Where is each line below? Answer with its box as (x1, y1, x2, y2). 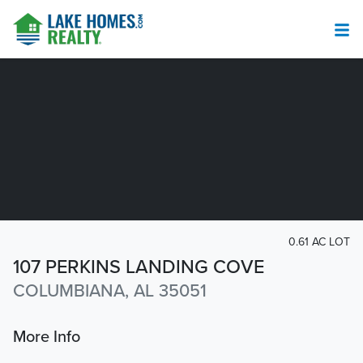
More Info (13, 327, 80, 348)
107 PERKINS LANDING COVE (13, 255, 264, 280)
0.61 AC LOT (288, 235, 350, 249)
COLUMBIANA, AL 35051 (13, 280, 207, 302)
